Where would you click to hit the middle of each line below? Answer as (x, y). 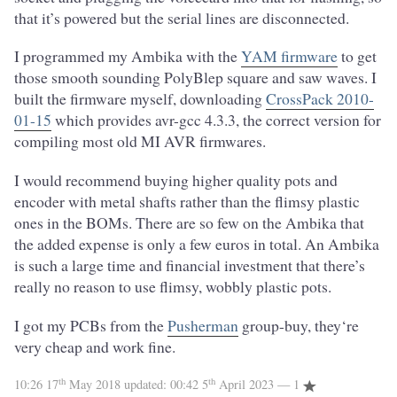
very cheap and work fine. (95, 346)
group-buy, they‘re (299, 325)
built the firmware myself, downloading (140, 99)
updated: (147, 385)
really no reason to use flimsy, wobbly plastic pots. (173, 286)
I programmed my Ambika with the (128, 56)
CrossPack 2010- (320, 99)
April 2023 (246, 385)
